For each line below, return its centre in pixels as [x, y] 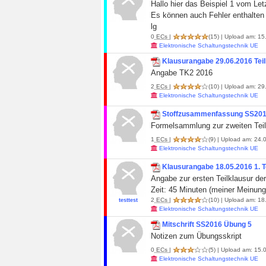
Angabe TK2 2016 [182, 73]
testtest [128, 200]
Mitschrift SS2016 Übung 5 [207, 224]
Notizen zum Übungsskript [196, 236]
